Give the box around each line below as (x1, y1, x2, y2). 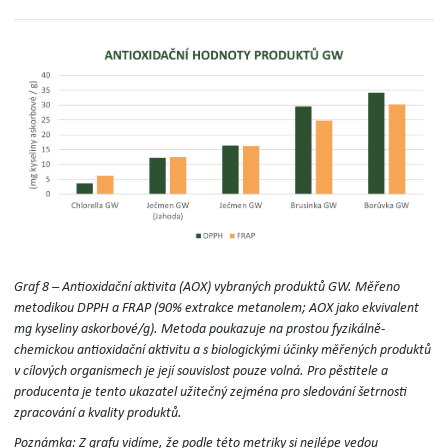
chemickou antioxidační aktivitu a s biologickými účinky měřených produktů (14, 342, 432, 357)
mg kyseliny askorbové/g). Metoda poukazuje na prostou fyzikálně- (14, 321, 386, 336)
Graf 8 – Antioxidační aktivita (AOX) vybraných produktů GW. (14, 279, 356, 294)
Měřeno (355, 279, 401, 294)
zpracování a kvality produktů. (14, 405, 186, 420)
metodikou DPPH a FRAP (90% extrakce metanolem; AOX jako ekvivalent (14, 300, 420, 315)
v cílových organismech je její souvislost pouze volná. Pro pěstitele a (14, 363, 389, 378)
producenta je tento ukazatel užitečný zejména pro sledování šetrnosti (14, 384, 408, 399)
